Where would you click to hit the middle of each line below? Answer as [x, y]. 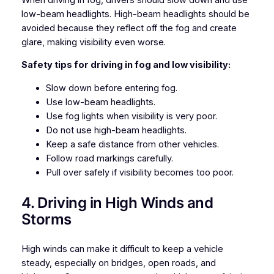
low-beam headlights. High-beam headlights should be [135, 14]
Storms [46, 219]
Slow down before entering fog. [111, 88]
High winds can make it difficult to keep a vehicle [122, 249]
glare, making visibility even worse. [93, 42]
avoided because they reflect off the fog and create [129, 28]
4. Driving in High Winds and [117, 202]
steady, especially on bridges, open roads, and [118, 263]
